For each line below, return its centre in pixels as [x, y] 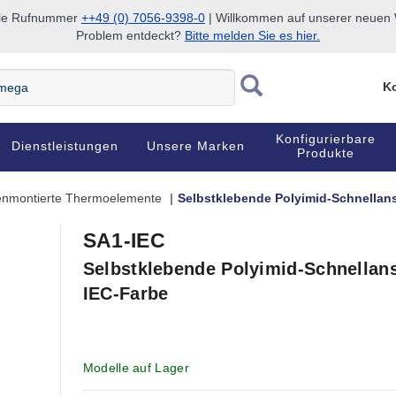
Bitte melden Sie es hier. [252, 35]
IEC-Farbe [126, 293]
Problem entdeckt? [130, 35]
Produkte [326, 153]
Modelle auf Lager [136, 368]
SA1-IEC [124, 240]
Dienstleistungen [65, 146]
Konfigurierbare [326, 139]
